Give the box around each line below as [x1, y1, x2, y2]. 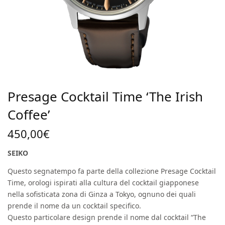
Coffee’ [8, 105, 50, 124]
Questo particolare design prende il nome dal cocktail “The [8, 212, 206, 222]
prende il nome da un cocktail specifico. [8, 200, 142, 210]
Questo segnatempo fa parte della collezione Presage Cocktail [8, 166, 216, 176]
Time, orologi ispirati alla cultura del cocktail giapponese [8, 177, 199, 187]
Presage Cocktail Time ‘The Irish [8, 87, 203, 105]
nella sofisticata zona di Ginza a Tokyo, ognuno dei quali [8, 189, 196, 199]
